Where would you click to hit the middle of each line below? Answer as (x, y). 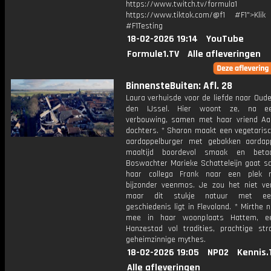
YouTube (225, 39)
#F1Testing (144, 26)
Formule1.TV (153, 54)
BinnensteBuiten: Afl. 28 (179, 86)
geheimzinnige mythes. (166, 240)
